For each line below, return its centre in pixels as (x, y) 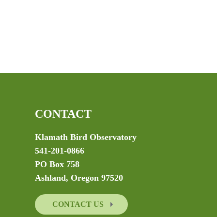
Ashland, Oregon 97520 (79, 178)
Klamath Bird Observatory (86, 137)
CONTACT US (79, 204)
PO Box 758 (57, 164)
